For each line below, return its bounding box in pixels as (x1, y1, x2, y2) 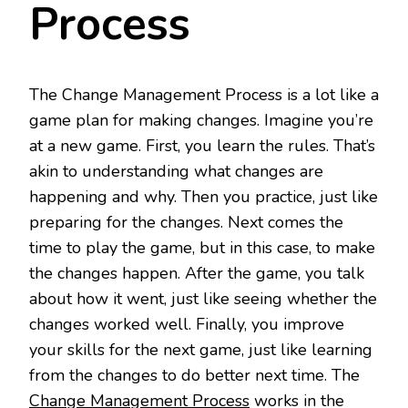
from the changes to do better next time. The (29, 364, 360, 387)
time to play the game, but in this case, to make (29, 237, 375, 260)
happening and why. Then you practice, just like (29, 186, 378, 209)
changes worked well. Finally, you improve (29, 313, 344, 336)
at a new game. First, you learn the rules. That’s (29, 135, 375, 158)
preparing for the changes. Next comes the (29, 211, 343, 234)
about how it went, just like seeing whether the (29, 288, 377, 311)
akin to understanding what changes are (29, 160, 323, 183)
